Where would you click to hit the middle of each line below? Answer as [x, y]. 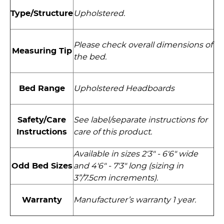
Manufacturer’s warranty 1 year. [136, 200]
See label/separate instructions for [140, 120]
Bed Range [42, 89]
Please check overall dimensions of [143, 45]
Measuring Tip [42, 51]
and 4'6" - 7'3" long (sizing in [128, 166]
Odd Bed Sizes [42, 166]
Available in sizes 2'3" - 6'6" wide [136, 154]
